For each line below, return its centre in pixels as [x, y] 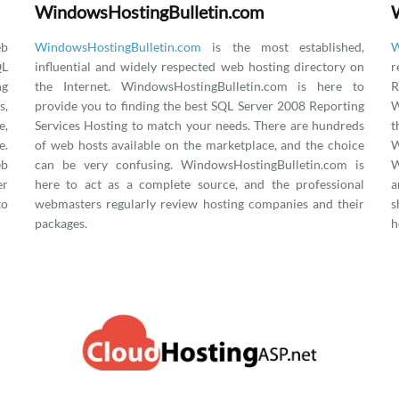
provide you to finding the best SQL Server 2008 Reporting [199, 106]
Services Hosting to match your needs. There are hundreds [199, 125]
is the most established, [283, 47]
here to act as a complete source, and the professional [199, 184]
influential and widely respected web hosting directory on [199, 66]
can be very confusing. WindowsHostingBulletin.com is [199, 164]
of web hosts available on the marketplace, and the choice [199, 145]
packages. [61, 223]
